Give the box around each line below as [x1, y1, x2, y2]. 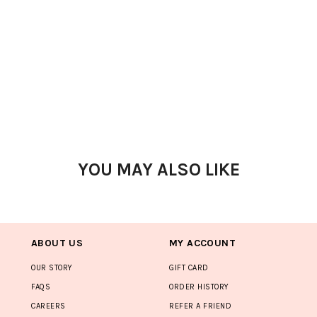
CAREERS [31, 301, 66, 311]
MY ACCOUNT [169, 237, 236, 249]
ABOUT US [31, 237, 83, 249]
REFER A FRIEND [169, 301, 231, 311]
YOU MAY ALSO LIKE [77, 159, 240, 180]
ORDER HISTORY [169, 282, 229, 292]
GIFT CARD [169, 263, 209, 272]
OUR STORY [31, 263, 73, 272]
